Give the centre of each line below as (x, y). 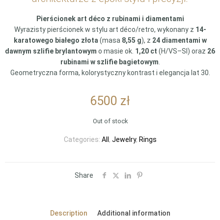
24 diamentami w (179, 40)
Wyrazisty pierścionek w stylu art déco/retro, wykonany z (105, 29)
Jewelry (124, 139)
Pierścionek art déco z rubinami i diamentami (110, 19)
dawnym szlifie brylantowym (51, 51)
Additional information (134, 213)
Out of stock (110, 121)
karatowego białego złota (56, 40)
